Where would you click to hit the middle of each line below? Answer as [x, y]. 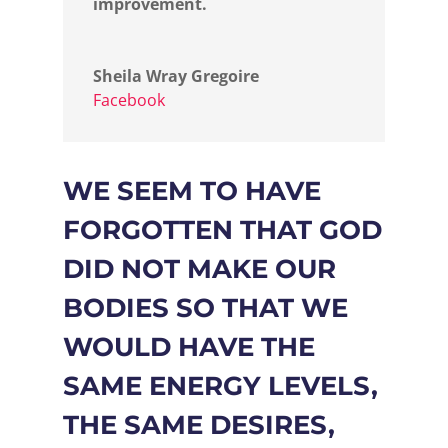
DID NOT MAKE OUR [199, 268]
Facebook [128, 99]
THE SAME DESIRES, [198, 424]
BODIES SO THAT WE [205, 307]
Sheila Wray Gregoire [175, 75]
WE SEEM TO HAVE [191, 190]
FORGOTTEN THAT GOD [222, 229]
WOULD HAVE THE [188, 346]
